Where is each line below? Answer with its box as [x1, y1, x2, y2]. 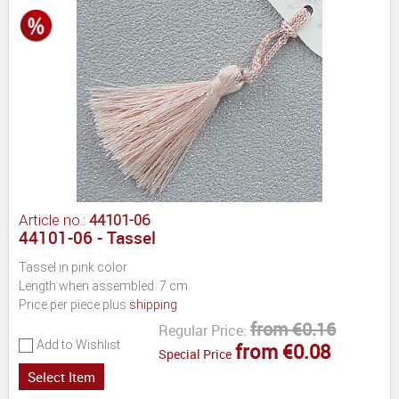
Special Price [159, 345, 232, 362]
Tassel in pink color [19, 259, 127, 274]
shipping [129, 297, 177, 312]
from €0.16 [250, 316, 336, 341]
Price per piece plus [19, 297, 129, 312]
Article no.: [19, 210, 89, 229]
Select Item [28, 367, 95, 386]
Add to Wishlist [37, 337, 120, 352]
